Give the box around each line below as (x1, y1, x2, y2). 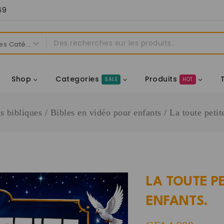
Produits (145, 73, 177, 84)
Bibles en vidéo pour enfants (50, 107, 161, 117)
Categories (55, 73, 99, 84)
